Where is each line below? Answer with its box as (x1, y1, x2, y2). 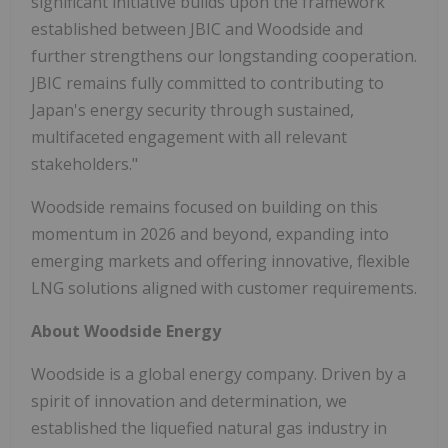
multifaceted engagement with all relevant (31, 125, 347, 148)
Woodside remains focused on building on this (31, 195, 378, 218)
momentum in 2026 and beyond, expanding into (31, 222, 389, 245)
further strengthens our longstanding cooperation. (31, 44, 417, 67)
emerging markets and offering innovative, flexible (31, 249, 410, 272)
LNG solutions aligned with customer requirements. (31, 276, 417, 299)
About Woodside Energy (31, 319, 221, 342)
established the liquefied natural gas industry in (31, 416, 387, 439)
